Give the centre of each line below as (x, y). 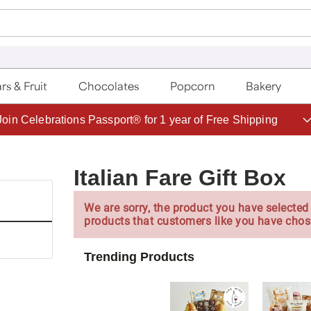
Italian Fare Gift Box (180, 177)
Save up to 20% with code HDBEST (137, 119)
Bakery (264, 86)
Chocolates (109, 86)
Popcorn (192, 86)
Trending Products (140, 257)
